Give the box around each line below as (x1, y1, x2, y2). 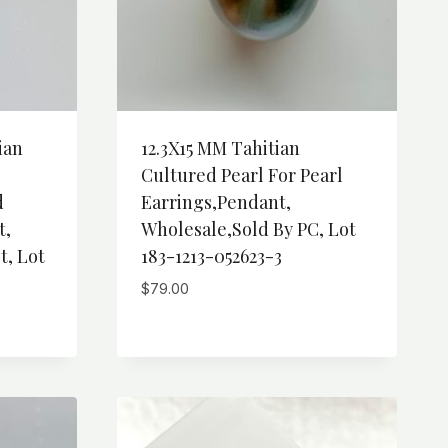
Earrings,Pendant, (141, 190, 291, 215)
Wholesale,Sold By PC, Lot (141, 217, 356, 242)
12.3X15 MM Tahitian (141, 136, 300, 161)
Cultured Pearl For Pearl (141, 163, 343, 188)
